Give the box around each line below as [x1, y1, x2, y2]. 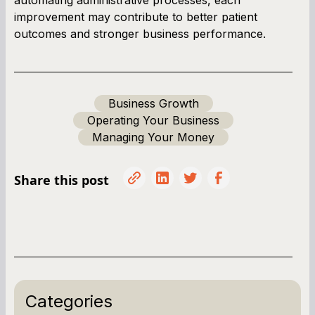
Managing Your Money [92, 129, 214, 144]
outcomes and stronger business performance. [14, 26, 266, 41]
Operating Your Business [87, 112, 219, 127]
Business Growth [108, 96, 199, 110]
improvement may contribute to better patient [14, 9, 257, 24]
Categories [25, 290, 112, 311]
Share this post [14, 171, 109, 188]
